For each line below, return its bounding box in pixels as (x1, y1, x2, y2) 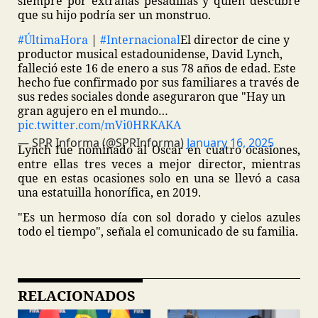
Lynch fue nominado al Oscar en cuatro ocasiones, (18, 142, 300, 158)
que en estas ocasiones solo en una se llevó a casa (18, 170, 300, 186)
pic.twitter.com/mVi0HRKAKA (18, 117, 181, 133)
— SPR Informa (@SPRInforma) (18, 135, 187, 150)
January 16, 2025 (187, 135, 274, 150)
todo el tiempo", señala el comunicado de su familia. (18, 224, 298, 239)
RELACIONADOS (18, 286, 136, 305)
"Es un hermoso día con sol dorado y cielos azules (18, 209, 300, 225)
